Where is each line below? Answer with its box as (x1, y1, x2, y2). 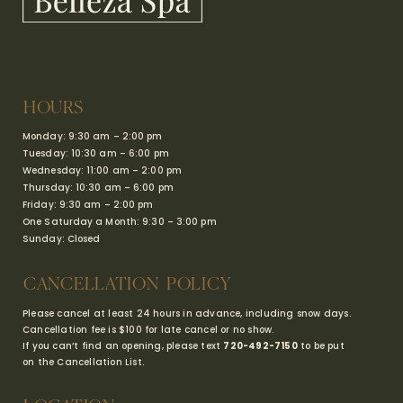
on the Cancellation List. (22, 354, 144, 369)
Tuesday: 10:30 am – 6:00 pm (22, 146, 169, 160)
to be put (297, 338, 345, 353)
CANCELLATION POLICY (23, 275, 231, 293)
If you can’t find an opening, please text (22, 338, 224, 353)
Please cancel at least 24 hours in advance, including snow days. (22, 306, 351, 320)
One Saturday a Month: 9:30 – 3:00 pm (22, 214, 217, 228)
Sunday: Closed (22, 231, 101, 246)
